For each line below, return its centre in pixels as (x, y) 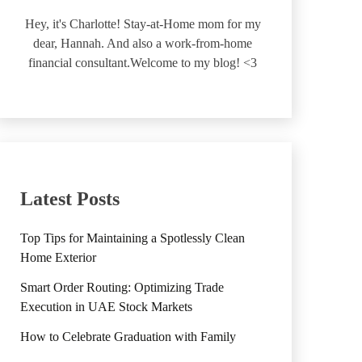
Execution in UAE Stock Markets (106, 307)
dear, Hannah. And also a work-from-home (143, 43)
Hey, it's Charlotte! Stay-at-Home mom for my (143, 23)
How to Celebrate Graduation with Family (128, 337)
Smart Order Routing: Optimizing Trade (122, 288)
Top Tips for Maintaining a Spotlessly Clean (132, 238)
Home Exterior (58, 258)
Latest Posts (69, 198)
